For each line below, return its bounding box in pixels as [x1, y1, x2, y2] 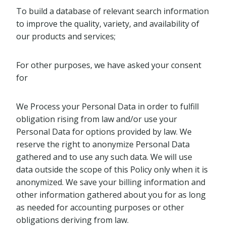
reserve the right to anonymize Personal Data [16, 139, 190, 150]
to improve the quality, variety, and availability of [16, 18, 199, 29]
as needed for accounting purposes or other [16, 202, 184, 213]
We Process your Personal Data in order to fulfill [16, 101, 199, 112]
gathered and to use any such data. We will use [16, 151, 192, 162]
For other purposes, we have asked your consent [16, 60, 201, 71]
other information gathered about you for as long [16, 189, 206, 200]
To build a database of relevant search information [16, 6, 209, 17]
